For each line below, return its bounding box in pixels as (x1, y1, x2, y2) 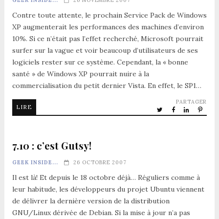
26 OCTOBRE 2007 (73, 158, 127, 166)
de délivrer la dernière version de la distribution (12, 196, 170, 205)
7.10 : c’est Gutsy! (12, 138, 91, 152)
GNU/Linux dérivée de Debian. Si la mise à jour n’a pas (12, 208, 190, 217)
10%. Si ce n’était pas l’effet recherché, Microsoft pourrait (12, 34, 203, 43)
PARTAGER (176, 98, 207, 105)
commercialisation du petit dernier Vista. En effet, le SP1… (12, 81, 201, 90)
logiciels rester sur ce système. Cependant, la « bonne (12, 57, 188, 66)
